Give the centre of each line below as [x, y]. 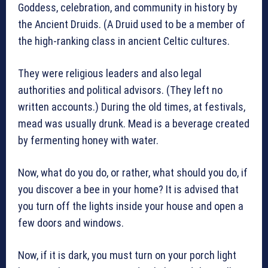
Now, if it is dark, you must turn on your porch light [127, 255]
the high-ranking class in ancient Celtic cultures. [124, 41]
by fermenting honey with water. [88, 141]
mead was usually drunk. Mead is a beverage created [134, 124]
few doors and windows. [71, 223]
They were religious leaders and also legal [110, 74]
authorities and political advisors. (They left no [120, 90]
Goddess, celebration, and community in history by [128, 8]
